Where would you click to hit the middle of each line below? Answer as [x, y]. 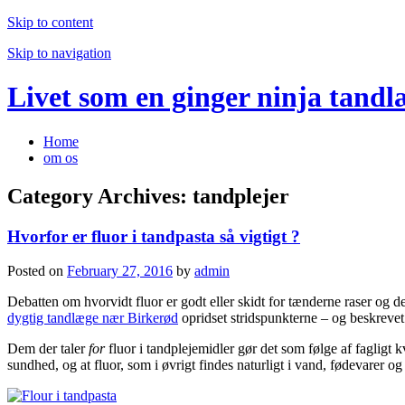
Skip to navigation [59, 53]
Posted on [37, 271]
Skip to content [50, 22]
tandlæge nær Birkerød [113, 318]
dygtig [27, 318]
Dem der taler [48, 349]
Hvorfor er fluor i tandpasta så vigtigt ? [154, 236]
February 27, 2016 [120, 271]
